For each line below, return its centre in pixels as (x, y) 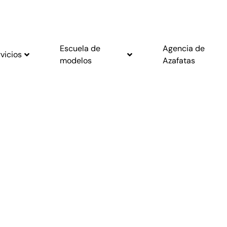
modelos (75, 60)
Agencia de (184, 48)
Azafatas (179, 60)
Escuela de (80, 48)
